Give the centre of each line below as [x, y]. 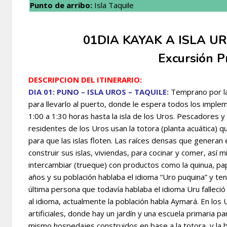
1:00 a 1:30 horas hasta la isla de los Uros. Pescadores [125, 116]
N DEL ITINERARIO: [107, 79]
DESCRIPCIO [51, 79]
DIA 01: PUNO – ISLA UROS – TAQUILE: [99, 91]
